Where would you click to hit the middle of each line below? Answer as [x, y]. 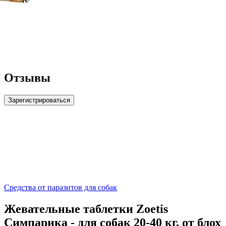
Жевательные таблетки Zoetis [86, 209]
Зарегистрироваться [39, 100]
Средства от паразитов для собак [61, 188]
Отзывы [27, 78]
